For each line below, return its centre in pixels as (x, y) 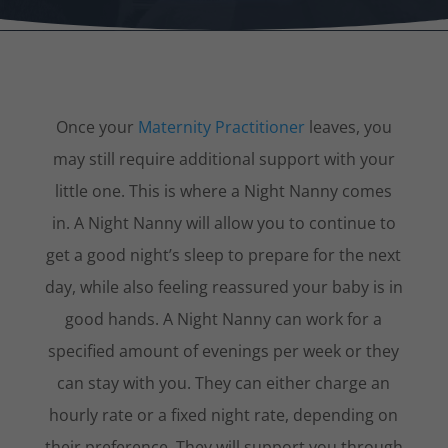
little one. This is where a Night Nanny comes (224, 190)
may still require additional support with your (223, 158)
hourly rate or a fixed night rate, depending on (224, 414)
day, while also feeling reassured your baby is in (223, 286)
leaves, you (348, 126)
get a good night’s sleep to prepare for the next (224, 254)
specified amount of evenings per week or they (224, 350)
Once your (96, 126)
